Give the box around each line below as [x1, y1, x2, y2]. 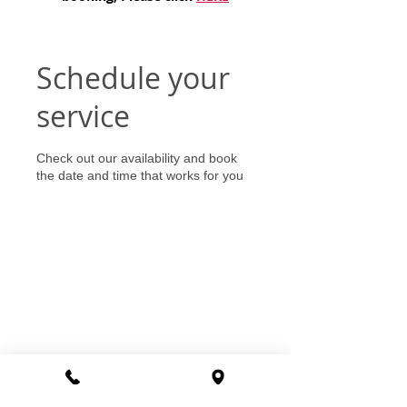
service [36, 95, 130, 135]
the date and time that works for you [36, 167, 243, 183]
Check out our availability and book [36, 150, 237, 165]
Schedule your [36, 57, 230, 97]
